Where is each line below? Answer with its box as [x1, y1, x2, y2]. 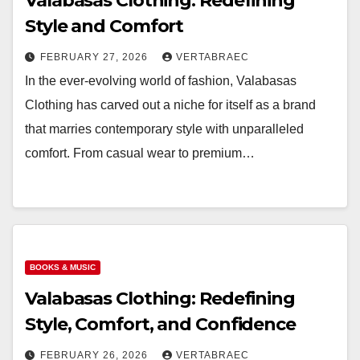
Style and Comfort [25, 15, 184, 37]
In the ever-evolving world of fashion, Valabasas [25, 74, 297, 88]
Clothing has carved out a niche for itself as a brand [25, 98, 316, 112]
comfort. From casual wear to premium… [25, 146, 255, 160]
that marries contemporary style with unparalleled [25, 122, 304, 136]
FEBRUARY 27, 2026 [40, 51, 151, 63]
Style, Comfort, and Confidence [25, 313, 296, 335]
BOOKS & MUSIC [30, 263, 96, 272]
